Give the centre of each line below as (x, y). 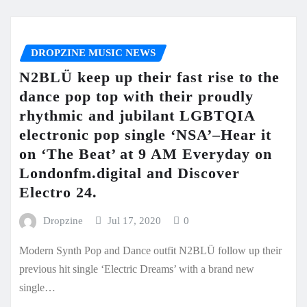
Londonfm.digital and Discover (130, 173)
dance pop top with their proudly (136, 97)
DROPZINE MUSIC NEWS (93, 52)
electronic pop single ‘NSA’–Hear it (145, 135)
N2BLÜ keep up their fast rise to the (149, 77)
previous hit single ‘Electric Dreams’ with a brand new (137, 269)
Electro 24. (58, 193)
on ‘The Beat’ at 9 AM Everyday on (146, 154)
